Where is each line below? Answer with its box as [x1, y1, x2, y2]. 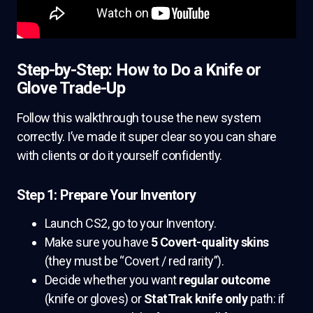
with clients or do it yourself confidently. [17, 147, 222, 163]
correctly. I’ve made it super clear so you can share [17, 129, 277, 144]
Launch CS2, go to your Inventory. [45, 215, 217, 231]
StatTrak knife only [143, 291, 248, 306]
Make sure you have [45, 234, 151, 249]
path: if [247, 291, 285, 306]
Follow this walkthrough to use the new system [17, 110, 261, 125]
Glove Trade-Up [17, 78, 125, 98]
